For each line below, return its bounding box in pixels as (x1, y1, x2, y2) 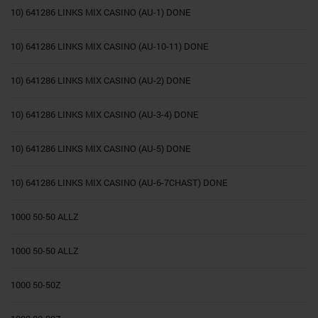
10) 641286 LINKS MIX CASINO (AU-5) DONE (11, 142, 191, 155)
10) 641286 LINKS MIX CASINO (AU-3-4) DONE (11, 108, 199, 121)
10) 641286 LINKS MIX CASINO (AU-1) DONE (11, 6, 191, 19)
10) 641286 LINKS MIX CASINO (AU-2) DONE (11, 74, 191, 87)
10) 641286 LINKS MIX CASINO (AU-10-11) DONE (11, 40, 209, 53)
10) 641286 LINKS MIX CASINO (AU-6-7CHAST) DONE (11, 176, 228, 190)
